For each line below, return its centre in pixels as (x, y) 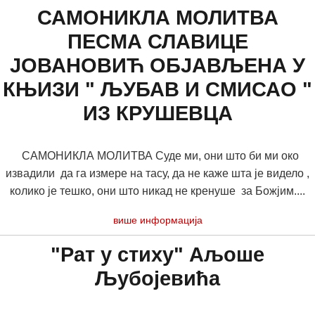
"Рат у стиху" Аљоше (157, 255)
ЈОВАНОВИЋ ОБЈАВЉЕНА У (157, 65)
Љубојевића (157, 278)
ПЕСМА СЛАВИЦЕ (157, 41)
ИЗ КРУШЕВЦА (157, 113)
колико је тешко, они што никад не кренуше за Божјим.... (157, 191)
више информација (157, 220)
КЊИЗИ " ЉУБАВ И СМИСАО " (157, 89)
